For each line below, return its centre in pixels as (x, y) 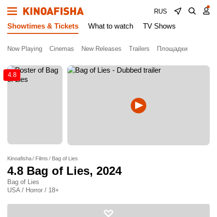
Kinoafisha (19, 159)
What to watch (111, 26)
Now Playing (25, 48)
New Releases (101, 48)
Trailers (139, 48)
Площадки (172, 48)
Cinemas (62, 48)
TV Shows (159, 26)
